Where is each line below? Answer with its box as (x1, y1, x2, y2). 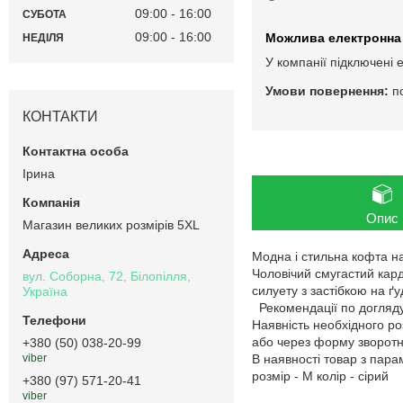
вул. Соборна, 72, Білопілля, (22, 268, 191, 283)
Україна (22, 283, 67, 299)
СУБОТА (22, 7, 67, 21)
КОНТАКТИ (22, 108, 98, 124)
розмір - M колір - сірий (252, 369, 389, 384)
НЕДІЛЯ (22, 31, 64, 44)
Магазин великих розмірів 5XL (22, 217, 200, 232)
